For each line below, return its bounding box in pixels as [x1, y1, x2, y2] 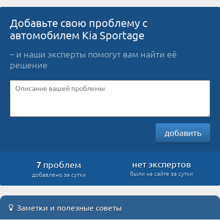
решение [10, 58, 48, 70]
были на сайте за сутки [130, 169, 193, 177]
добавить [165, 127, 201, 137]
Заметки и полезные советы [17, 202, 122, 212]
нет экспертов [132, 158, 191, 169]
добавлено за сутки [31, 170, 86, 178]
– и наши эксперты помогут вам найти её [10, 48, 177, 59]
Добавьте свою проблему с [10, 16, 147, 29]
